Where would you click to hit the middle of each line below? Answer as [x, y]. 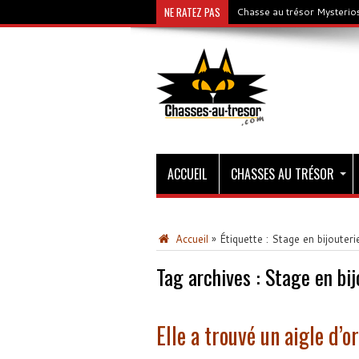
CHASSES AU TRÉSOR [282, 174]
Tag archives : [210, 277]
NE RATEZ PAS [192, 12]
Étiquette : [245, 239]
